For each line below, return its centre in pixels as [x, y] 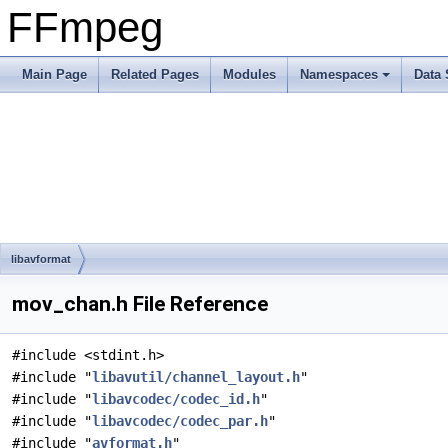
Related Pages [155, 74]
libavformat [41, 259]
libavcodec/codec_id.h [176, 399]
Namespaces [339, 74]
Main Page [54, 74]
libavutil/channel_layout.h [196, 377]
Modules [249, 74]
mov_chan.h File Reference [140, 304]
